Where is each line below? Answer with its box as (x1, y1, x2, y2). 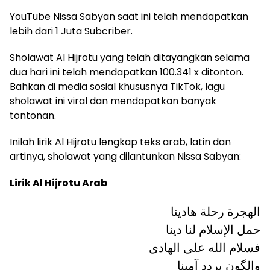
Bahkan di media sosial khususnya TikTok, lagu (10, 79, 225, 93)
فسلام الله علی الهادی (149, 239, 260, 256)
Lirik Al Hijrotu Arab (10, 175, 107, 190)
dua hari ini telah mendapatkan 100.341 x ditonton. (10, 64, 243, 79)
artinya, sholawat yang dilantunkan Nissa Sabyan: (10, 149, 241, 163)
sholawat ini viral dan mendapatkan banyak (10, 93, 216, 108)
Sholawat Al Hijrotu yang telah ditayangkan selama (10, 50, 250, 64)
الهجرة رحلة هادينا (171, 202, 260, 220)
